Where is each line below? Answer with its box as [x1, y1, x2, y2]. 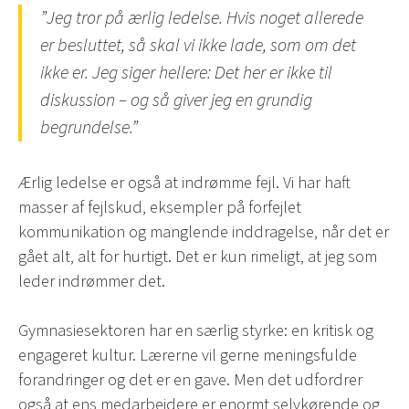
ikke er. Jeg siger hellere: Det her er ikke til [40, 60, 332, 87]
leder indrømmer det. [18, 269, 165, 294]
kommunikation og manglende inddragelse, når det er [18, 220, 389, 245]
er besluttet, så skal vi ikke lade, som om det [40, 33, 356, 59]
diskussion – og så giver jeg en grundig [40, 88, 312, 114]
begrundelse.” [40, 115, 138, 142]
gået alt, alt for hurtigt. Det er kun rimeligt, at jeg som [18, 245, 377, 269]
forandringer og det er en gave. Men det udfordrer [18, 368, 362, 393]
